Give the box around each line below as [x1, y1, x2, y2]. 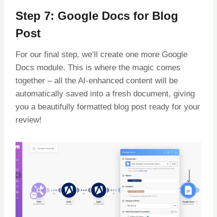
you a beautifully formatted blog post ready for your [15, 102, 200, 112]
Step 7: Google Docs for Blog [15, 9, 178, 23]
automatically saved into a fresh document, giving [15, 89, 195, 99]
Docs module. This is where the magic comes [15, 63, 181, 73]
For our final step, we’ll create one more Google [15, 50, 187, 60]
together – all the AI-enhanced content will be [15, 76, 178, 86]
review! [15, 115, 42, 125]
